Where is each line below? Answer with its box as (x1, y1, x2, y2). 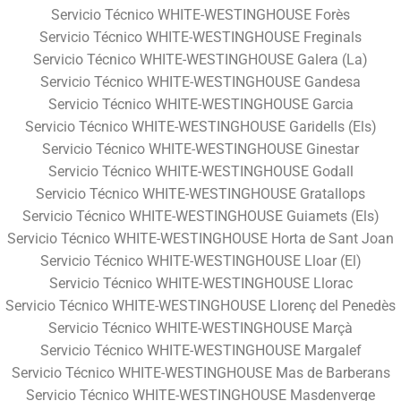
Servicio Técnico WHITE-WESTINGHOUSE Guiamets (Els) (21, 207, 380, 225)
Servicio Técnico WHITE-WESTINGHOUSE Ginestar (42, 140, 359, 158)
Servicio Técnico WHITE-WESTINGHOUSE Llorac (48, 274, 353, 292)
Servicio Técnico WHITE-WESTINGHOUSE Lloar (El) (39, 252, 362, 269)
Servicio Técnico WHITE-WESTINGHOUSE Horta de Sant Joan (7, 229, 394, 247)
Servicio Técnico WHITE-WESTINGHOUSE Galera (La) (33, 50, 368, 68)
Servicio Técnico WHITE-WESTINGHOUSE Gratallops (36, 184, 365, 202)
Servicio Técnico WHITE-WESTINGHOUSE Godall (47, 162, 354, 180)
